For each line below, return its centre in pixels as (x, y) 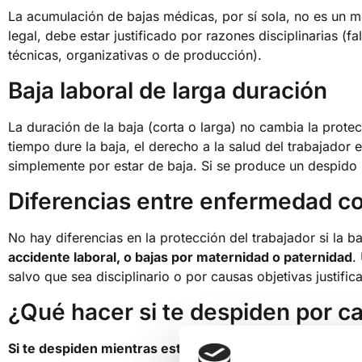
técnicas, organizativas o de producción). (135, 55)
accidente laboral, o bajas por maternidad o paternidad (180, 257)
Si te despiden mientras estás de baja (126, 348)
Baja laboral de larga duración (168, 90)
